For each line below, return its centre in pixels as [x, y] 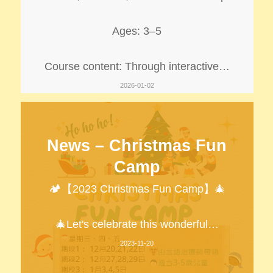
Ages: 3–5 [137, 31]
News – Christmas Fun [137, 145]
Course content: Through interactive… [137, 66]
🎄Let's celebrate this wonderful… [137, 224]
